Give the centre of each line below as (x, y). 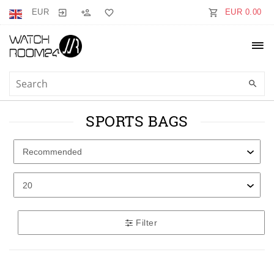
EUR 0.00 (243, 12)
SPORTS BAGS (137, 121)
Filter (145, 222)
